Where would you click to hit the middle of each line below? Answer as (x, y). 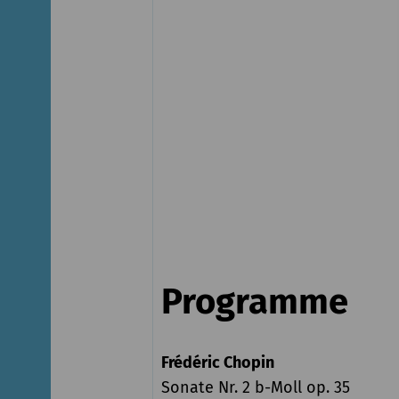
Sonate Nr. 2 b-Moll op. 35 (255, 387)
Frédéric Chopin (217, 362)
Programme (254, 301)
